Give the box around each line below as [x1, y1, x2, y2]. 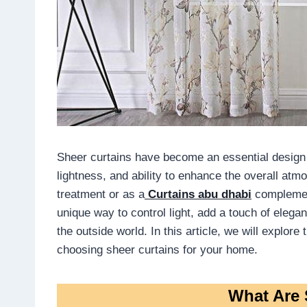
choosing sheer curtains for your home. [57, 243, 258, 256]
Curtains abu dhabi [148, 187, 251, 201]
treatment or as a [57, 187, 145, 201]
